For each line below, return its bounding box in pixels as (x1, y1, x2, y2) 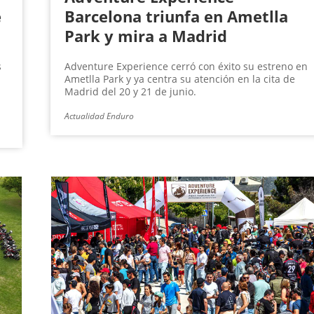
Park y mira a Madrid (64, 25, 227, 47)
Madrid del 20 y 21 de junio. (64, 85, 196, 99)
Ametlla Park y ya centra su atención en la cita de (64, 72, 295, 86)
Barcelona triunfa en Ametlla (64, 6, 288, 27)
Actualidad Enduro (64, 110, 134, 123)
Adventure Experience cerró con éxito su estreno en (64, 60, 308, 74)
